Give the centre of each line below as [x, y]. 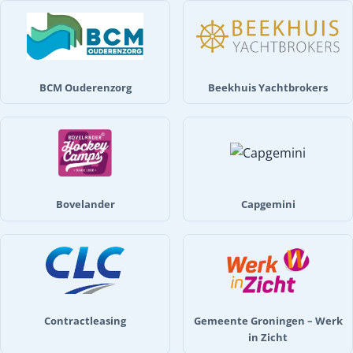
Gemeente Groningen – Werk [268, 321]
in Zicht [268, 338]
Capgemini [268, 204]
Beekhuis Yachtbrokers [268, 87]
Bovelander [85, 204]
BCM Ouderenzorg [85, 87]
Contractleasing [85, 321]
